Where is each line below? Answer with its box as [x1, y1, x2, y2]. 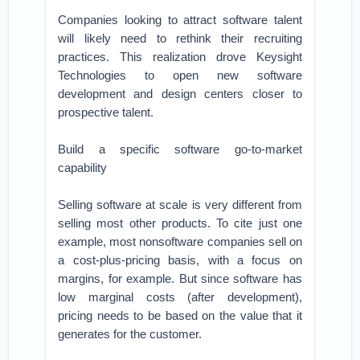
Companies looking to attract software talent [58, 13, 302, 27]
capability [58, 161, 108, 174]
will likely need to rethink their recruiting [58, 31, 302, 45]
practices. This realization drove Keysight [58, 50, 302, 63]
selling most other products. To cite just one [58, 216, 302, 230]
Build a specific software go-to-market [58, 142, 302, 156]
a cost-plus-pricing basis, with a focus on [58, 253, 302, 267]
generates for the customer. [58, 327, 202, 341]
